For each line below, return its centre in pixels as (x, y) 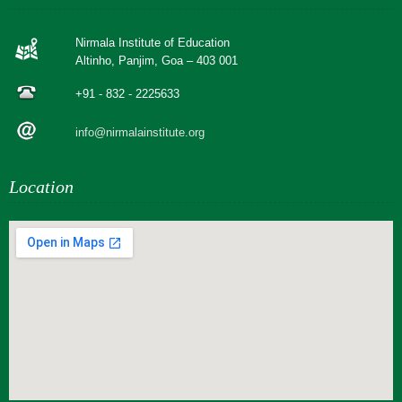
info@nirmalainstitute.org (140, 133)
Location (41, 187)
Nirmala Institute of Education (153, 43)
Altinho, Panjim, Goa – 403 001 (157, 61)
